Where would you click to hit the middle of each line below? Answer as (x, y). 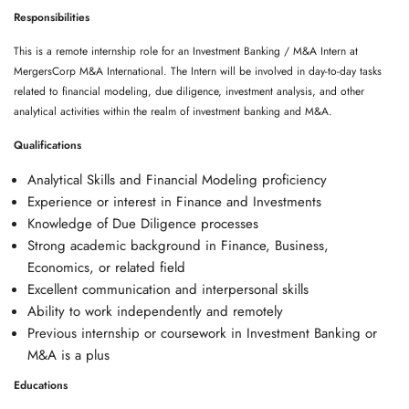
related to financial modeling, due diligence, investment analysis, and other (189, 91)
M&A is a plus (68, 355)
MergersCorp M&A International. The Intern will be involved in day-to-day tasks (198, 71)
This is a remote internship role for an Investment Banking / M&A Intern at (186, 51)
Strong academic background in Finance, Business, (178, 246)
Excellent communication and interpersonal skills (168, 289)
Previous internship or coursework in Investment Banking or (202, 333)
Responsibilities (52, 17)
